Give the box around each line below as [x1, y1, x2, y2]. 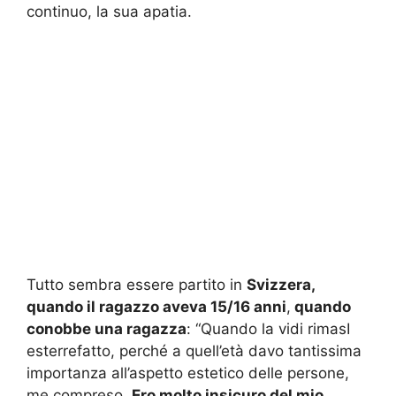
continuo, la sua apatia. [27, 3, 192, 21]
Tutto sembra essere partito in [27, 275, 247, 293]
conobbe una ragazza [27, 319, 187, 338]
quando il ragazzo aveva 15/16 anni [27, 297, 286, 316]
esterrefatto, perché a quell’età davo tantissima [27, 341, 362, 360]
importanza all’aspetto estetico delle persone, [27, 363, 349, 382]
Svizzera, [247, 275, 315, 293]
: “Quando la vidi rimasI [187, 319, 350, 338]
